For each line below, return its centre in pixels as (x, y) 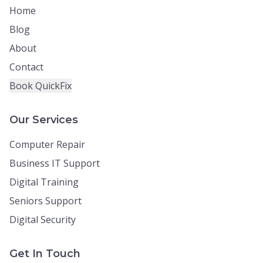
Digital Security (43, 220)
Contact (26, 67)
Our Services (44, 120)
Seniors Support (45, 201)
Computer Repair (47, 144)
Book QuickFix (41, 86)
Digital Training (44, 182)
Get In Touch (45, 254)
